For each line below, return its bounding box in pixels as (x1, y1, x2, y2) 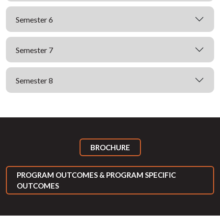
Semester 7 (16, 45, 53, 55)
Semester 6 (16, 14, 53, 24)
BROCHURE (90, 143, 130, 152)
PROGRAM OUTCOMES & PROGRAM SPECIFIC (17, 170, 176, 179)
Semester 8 (16, 75, 53, 85)
